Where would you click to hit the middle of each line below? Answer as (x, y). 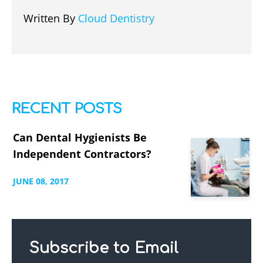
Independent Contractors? (82, 154)
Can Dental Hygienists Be (80, 138)
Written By (51, 18)
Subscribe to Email (104, 248)
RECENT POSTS (67, 109)
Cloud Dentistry (116, 18)
